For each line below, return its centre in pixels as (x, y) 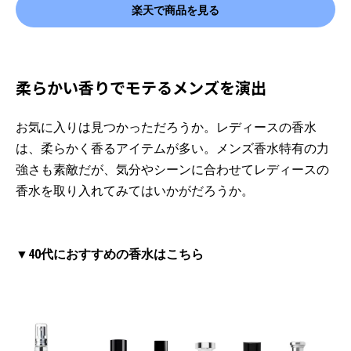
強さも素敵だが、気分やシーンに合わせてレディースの (172, 170)
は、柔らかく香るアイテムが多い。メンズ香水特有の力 (172, 148)
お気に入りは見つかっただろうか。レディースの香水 (166, 127)
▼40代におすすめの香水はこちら (110, 254)
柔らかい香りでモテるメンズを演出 (141, 87)
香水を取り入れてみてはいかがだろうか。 (135, 191)
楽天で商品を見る (175, 9)
